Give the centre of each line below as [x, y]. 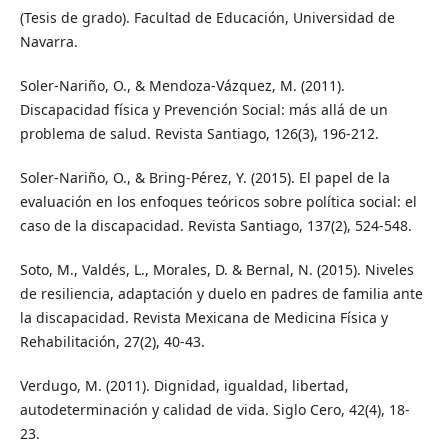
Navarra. [48, 41]
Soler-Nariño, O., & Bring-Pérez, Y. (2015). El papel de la [204, 177]
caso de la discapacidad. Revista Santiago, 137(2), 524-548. [215, 225]
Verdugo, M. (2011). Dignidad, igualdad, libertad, [184, 385]
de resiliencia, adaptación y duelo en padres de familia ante [221, 293]
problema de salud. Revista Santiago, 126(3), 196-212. [199, 133]
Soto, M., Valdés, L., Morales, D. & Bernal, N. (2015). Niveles [216, 269]
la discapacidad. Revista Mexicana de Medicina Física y [203, 317]
